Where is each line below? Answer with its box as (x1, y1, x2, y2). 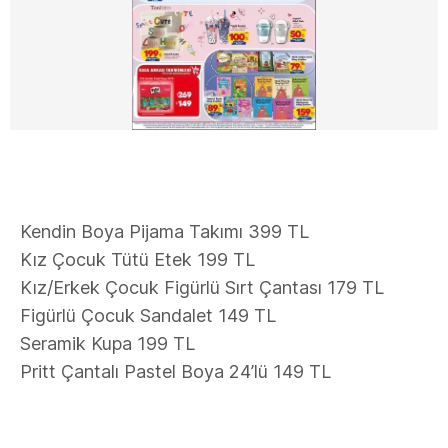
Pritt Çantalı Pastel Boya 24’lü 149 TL (20, 361, 331, 382)
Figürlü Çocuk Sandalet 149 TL (20, 305, 276, 326)
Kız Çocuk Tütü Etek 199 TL (20, 249, 255, 270)
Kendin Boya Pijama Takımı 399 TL (20, 221, 309, 242)
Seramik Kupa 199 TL (20, 333, 195, 354)
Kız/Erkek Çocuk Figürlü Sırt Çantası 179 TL (20, 277, 384, 298)
